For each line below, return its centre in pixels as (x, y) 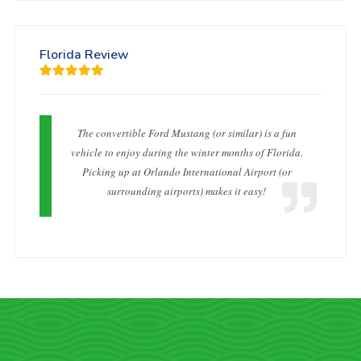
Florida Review (84, 54)
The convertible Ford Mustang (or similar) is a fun (187, 133)
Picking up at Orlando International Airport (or (187, 171)
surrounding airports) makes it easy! (187, 191)
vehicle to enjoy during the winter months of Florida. (187, 152)
